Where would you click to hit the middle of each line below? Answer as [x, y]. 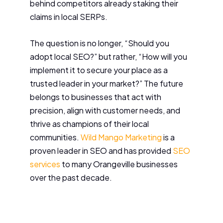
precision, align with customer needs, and [105, 110]
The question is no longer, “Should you [100, 43]
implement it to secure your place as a [99, 70]
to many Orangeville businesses [119, 164]
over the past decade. [71, 177]
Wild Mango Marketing [121, 137]
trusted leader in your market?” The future [107, 83]
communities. [55, 137]
